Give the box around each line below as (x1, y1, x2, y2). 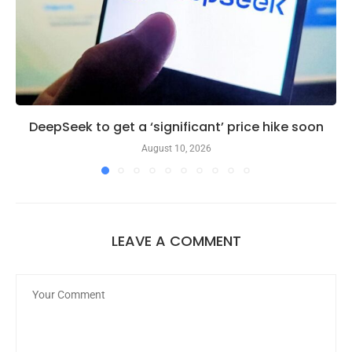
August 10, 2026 (141, 142, 211, 154)
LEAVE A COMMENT (111, 230, 241, 251)
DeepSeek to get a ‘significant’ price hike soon (28, 117, 324, 136)
